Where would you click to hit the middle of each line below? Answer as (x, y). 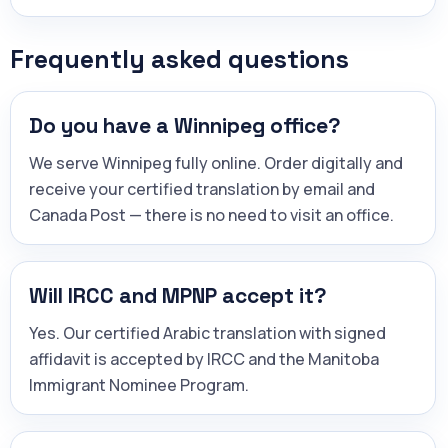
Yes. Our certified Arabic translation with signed (207, 332)
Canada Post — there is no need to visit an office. (211, 214)
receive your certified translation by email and (202, 188)
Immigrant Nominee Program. (139, 384)
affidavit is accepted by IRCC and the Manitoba (204, 358)
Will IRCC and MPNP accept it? (178, 295)
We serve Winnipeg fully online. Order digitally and (216, 162)
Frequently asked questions (179, 58)
